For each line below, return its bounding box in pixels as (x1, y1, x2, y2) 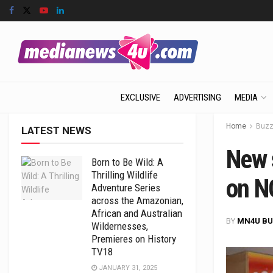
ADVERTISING (173, 92, 221, 103)
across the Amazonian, (91, 194, 183, 207)
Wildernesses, (91, 220, 148, 232)
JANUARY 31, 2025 (97, 264, 157, 272)
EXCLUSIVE (120, 92, 160, 103)
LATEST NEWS (21, 124, 91, 136)
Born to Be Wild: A (91, 156, 163, 168)
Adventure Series (91, 182, 160, 194)
